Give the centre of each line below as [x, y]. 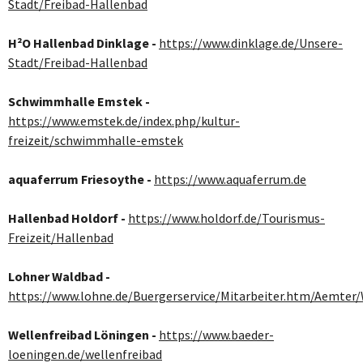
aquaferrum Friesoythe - [80, 179]
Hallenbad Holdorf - [68, 218]
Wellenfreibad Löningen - [82, 335]
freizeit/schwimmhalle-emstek [96, 141]
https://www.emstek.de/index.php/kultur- [124, 121]
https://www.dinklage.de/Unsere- [251, 43]
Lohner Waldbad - [59, 277]
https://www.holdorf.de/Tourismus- [226, 218]
